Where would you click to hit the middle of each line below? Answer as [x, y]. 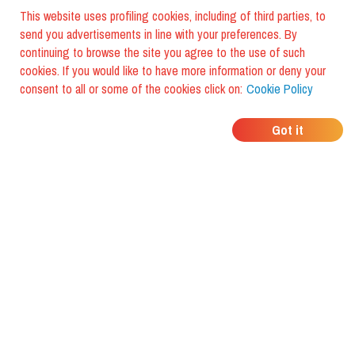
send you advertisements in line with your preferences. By [158, 34]
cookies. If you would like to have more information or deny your [173, 71]
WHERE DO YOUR [181, 114]
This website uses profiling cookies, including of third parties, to [173, 16]
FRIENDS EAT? [181, 146]
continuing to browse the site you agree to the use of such [162, 52]
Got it [288, 130]
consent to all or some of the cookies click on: [131, 89]
